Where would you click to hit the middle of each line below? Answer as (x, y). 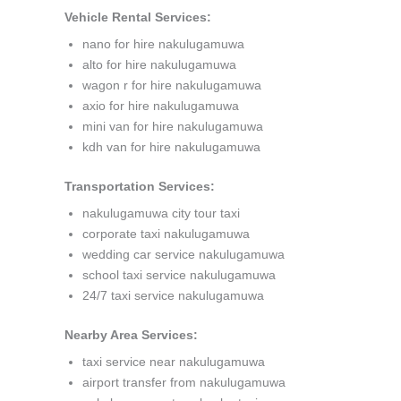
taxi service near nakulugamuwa (174, 362)
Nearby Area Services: (131, 335)
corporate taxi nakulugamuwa (166, 234)
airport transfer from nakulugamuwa (184, 382)
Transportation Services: (140, 186)
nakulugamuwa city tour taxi (161, 213)
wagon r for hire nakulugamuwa (172, 85)
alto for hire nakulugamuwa (159, 64)
